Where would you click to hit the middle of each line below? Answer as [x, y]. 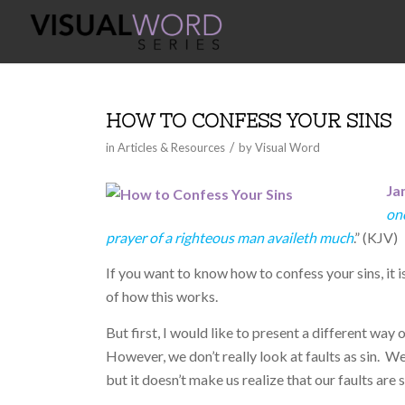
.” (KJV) [376, 237]
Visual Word [288, 147]
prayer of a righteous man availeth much [230, 237]
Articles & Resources [172, 147]
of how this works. [162, 297]
